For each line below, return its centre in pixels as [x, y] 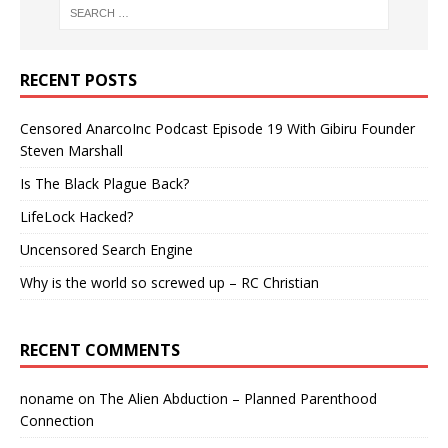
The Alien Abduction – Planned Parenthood [238, 399]
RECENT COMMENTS [100, 350]
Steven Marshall [71, 151]
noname [47, 399]
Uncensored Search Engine [106, 250]
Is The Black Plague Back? [104, 184]
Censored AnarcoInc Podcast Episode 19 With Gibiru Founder [217, 129]
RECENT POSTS [78, 80]
